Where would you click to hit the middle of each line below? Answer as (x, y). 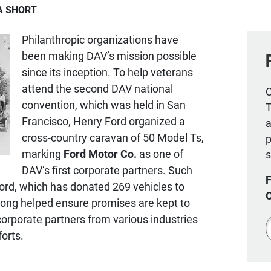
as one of (160, 153)
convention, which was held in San (104, 104)
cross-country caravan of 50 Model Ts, (113, 137)
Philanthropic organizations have (100, 39)
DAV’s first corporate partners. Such (107, 170)
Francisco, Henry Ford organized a (103, 121)
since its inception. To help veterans (107, 72)
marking (43, 153)
